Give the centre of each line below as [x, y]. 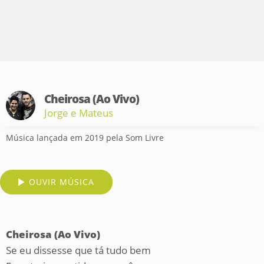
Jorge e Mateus [79, 113]
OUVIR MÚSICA [62, 182]
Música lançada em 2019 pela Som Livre [85, 138]
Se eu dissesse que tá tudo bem [78, 250]
